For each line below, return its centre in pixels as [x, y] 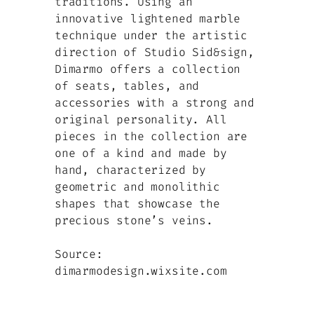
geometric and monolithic [137, 187]
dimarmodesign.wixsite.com [141, 271]
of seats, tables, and [127, 86]
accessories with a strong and [155, 103]
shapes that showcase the [137, 204]
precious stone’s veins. [134, 221]
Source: [79, 254]
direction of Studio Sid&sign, [155, 53]
